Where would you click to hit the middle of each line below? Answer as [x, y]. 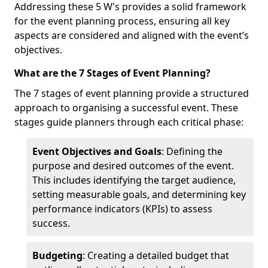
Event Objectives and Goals [97, 151]
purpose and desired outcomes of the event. [133, 166]
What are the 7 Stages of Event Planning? [112, 73]
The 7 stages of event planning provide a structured [132, 93]
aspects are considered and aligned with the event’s [132, 35]
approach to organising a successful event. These [126, 108]
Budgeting [57, 255]
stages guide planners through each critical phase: [129, 122]
